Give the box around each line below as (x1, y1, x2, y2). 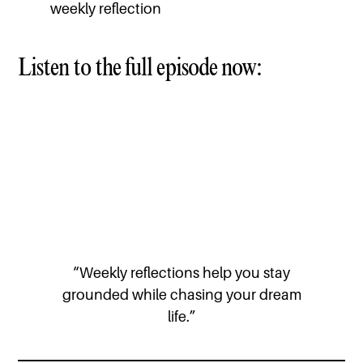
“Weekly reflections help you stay (73, 264, 290, 282)
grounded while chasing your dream (62, 286, 301, 304)
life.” (167, 308, 196, 326)
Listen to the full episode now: (18, 51, 263, 82)
